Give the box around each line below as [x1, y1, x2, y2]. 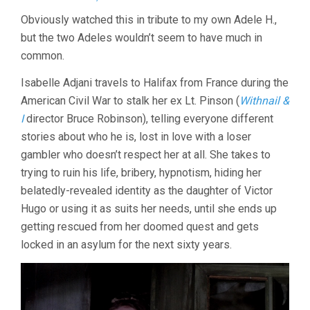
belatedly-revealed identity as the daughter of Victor [21, 183, 273, 197]
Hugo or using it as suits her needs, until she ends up [21, 201, 277, 215]
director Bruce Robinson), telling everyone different [24, 111, 273, 125]
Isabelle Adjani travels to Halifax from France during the [21, 75, 289, 89]
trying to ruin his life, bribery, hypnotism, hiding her [21, 165, 262, 179]
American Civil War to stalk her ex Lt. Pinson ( [21, 93, 239, 107]
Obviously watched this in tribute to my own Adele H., [21, 12, 277, 26]
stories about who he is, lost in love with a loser [21, 129, 251, 143]
